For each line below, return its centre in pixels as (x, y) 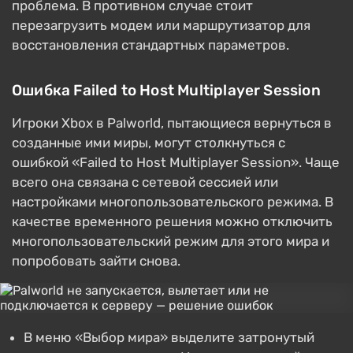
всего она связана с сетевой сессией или (145, 182)
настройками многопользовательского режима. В (173, 202)
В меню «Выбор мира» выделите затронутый (169, 338)
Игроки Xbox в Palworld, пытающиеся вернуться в (172, 123)
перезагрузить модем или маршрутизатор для (161, 26)
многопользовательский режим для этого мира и (171, 242)
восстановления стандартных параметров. (150, 45)
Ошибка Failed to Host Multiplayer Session (166, 91)
